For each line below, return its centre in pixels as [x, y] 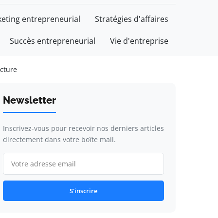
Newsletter [29, 100]
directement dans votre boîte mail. [59, 139]
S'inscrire [83, 191]
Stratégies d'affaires [132, 19]
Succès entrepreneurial [53, 41]
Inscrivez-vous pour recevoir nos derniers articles [83, 128]
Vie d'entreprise [139, 41]
